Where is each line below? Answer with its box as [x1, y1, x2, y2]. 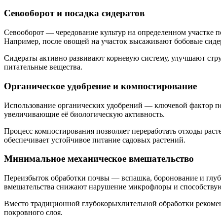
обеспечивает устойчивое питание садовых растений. [4, 135, 185, 144]
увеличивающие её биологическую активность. [4, 110, 165, 118]
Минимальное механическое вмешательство [4, 153, 194, 164]
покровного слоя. [4, 208, 63, 217]
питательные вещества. [4, 63, 82, 72]
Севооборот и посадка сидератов [4, 8, 145, 19]
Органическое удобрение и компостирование [4, 80, 197, 91]
